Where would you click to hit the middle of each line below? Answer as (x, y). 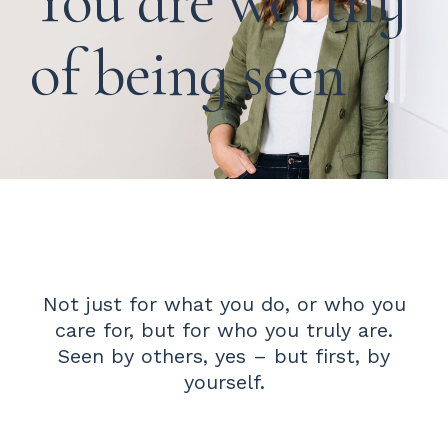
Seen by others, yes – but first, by (224, 355)
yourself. (224, 381)
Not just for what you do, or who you (224, 303)
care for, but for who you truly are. (224, 329)
